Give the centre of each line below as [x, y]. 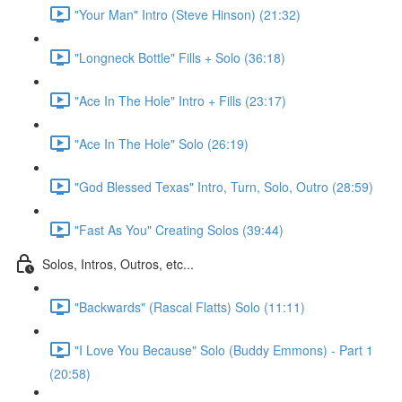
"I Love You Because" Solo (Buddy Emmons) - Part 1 [224, 350]
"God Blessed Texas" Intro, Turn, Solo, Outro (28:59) [224, 186]
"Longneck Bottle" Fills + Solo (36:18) [180, 57]
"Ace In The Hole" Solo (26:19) [162, 143]
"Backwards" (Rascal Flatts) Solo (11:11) [190, 306]
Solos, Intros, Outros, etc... [118, 263]
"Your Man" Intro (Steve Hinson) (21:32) [188, 14]
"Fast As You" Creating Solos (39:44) [179, 229]
